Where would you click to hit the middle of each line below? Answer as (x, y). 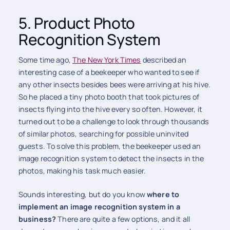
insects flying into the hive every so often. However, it (110, 109)
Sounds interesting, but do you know (82, 194)
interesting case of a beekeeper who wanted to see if (109, 72)
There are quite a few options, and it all (124, 219)
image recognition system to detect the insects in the (111, 159)
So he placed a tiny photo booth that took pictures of (109, 97)
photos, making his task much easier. (82, 171)
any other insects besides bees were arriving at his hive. (114, 85)
